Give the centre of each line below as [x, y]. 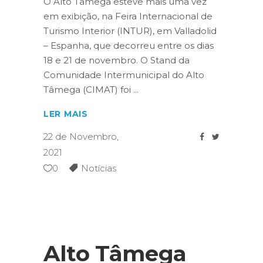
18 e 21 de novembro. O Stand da [117, 60]
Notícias [99, 168]
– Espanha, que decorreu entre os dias [129, 46]
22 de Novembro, [81, 137]
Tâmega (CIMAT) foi [88, 90]
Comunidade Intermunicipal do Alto [124, 75]
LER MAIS [66, 114]
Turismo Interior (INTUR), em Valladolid [130, 31]
